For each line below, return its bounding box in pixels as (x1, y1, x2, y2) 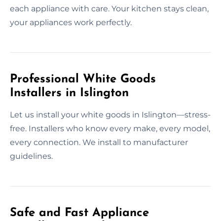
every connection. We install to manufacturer (10, 137, 188, 147)
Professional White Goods (10, 73, 156, 85)
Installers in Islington (10, 87, 129, 99)
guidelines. (10, 151, 53, 161)
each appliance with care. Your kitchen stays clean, (10, 3, 209, 13)
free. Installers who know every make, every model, (10, 123, 210, 133)
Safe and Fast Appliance (10, 207, 149, 219)
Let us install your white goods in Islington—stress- (10, 110, 211, 119)
